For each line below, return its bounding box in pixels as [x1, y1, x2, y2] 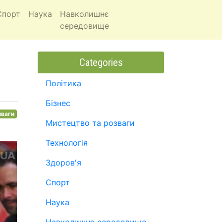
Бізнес [46, 98, 70, 108]
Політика [46, 78, 81, 88]
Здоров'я [46, 158, 81, 167]
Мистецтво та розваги [46, 118, 135, 128]
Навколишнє [59, 9, 109, 19]
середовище [59, 21, 109, 31]
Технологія [46, 138, 88, 148]
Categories [79, 56, 123, 68]
